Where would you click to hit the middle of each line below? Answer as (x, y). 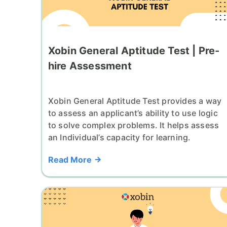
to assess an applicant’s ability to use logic (133, 113)
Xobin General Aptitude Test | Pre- (134, 50)
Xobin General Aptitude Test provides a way (135, 101)
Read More (71, 159)
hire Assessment (90, 66)
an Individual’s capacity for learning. (119, 137)
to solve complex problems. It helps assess (134, 125)
